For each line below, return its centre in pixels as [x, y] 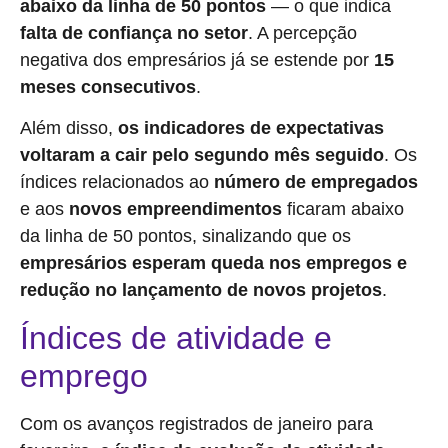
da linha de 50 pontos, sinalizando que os [185, 236]
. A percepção [302, 32]
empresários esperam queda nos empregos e [213, 263]
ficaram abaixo [345, 209]
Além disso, [69, 128]
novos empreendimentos [178, 209]
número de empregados [316, 182]
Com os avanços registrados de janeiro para [196, 423]
